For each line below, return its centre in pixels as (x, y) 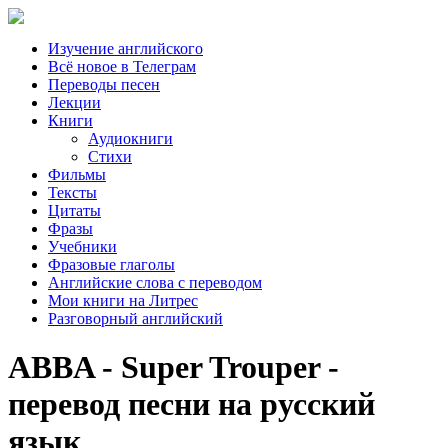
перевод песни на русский (191, 404)
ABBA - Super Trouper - (173, 367)
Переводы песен (104, 84)
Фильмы (77, 174)
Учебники (82, 246)
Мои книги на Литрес (123, 300)
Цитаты (74, 210)
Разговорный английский (135, 318)
